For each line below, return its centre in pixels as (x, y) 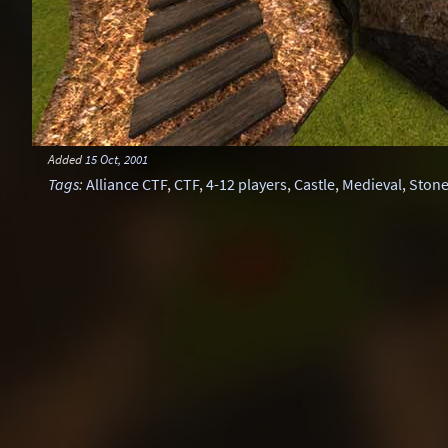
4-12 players (246, 184)
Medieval (372, 184)
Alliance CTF (126, 184)
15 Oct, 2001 (116, 159)
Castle (314, 184)
